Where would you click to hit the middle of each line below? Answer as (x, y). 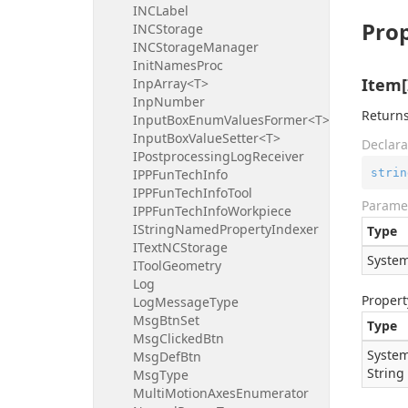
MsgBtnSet (166, 320)
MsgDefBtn (167, 357)
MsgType (161, 375)
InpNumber (169, 102)
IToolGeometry (177, 265)
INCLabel (161, 10)
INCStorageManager (196, 47)
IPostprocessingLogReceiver (219, 156)
